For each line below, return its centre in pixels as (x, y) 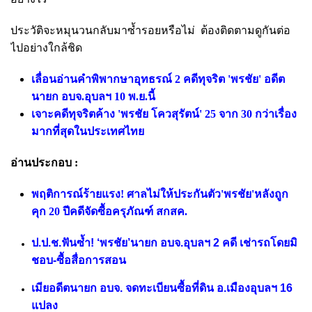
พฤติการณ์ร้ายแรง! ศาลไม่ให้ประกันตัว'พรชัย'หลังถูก (160, 194)
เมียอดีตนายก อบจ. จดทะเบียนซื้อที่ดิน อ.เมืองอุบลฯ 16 (162, 288)
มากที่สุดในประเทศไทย (88, 132)
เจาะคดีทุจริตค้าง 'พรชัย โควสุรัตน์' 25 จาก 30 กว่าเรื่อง (164, 114)
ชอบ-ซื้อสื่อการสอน (80, 260)
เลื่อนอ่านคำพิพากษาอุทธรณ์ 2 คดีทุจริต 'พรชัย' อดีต (158, 79)
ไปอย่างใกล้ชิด (48, 48)
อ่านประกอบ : (46, 163)
